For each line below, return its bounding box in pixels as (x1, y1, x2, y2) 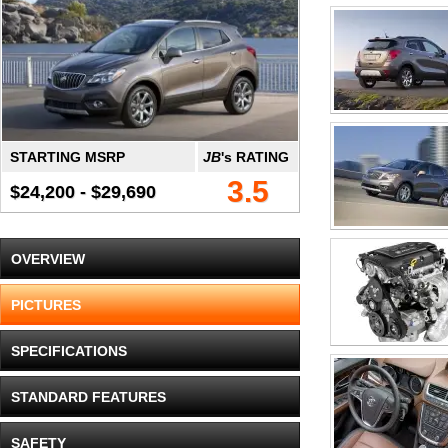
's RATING (221, 149, 289, 165)
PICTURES (11, 297, 81, 313)
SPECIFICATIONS (11, 343, 127, 359)
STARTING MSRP (10, 149, 125, 165)
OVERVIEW (11, 251, 85, 267)
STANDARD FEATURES (11, 389, 166, 405)
